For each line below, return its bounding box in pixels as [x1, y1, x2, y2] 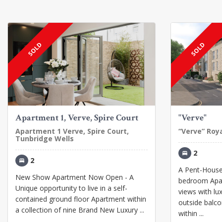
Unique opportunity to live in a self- [15, 183, 127, 193]
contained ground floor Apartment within [15, 194, 146, 204]
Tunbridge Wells [15, 134, 74, 144]
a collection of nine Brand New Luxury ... [15, 205, 144, 215]
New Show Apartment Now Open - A [15, 172, 134, 182]
